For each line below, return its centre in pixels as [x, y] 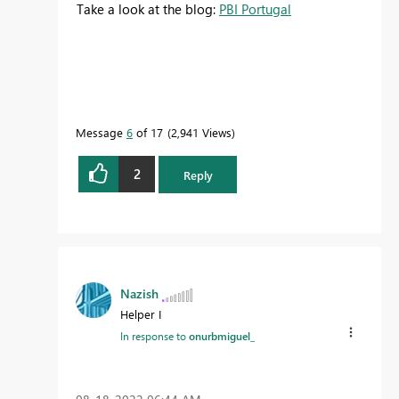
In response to [155, 336]
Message [101, 132]
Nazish [139, 294]
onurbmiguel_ [222, 336]
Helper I [141, 314]
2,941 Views [201, 132]
